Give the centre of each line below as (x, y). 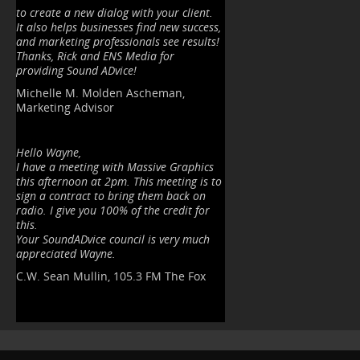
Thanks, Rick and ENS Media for (95, 56)
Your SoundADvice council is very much (113, 239)
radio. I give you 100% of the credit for (113, 211)
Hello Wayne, (49, 153)
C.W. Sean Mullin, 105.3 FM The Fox (111, 276)
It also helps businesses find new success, (119, 27)
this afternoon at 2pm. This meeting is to (119, 182)
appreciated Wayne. (66, 254)
